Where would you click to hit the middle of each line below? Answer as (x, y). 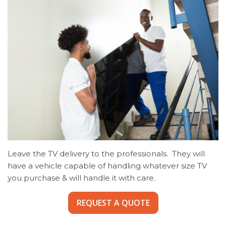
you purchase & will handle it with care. (83, 178)
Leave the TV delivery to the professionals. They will (106, 154)
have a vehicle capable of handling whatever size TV (107, 166)
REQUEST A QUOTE (113, 203)
